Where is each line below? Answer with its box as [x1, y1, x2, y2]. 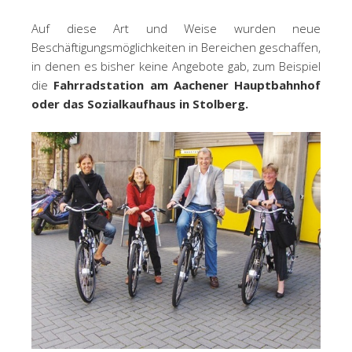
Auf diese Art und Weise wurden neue [31, 20, 321, 36]
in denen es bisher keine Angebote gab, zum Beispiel [31, 57, 321, 74]
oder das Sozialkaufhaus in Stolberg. [31, 95, 248, 112]
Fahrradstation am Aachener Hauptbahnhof [53, 76, 321, 93]
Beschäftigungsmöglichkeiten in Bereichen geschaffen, [31, 38, 321, 55]
